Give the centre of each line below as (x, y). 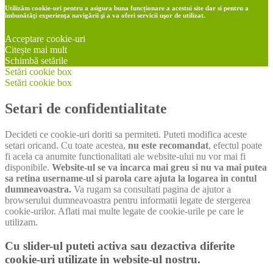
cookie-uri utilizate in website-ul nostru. (103, 259)
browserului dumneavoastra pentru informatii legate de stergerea (128, 200)
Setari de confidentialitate (86, 109)
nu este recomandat (168, 146)
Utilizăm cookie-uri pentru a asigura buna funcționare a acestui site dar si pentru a (127, 8)
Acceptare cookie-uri (45, 39)
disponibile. (28, 168)
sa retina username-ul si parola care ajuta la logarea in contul (131, 179)
